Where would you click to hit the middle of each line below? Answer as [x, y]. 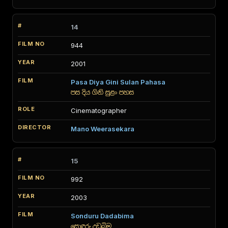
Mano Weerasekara [103, 129]
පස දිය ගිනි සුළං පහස [102, 92]
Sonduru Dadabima [102, 216]
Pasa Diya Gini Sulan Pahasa [118, 82]
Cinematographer [99, 110]
